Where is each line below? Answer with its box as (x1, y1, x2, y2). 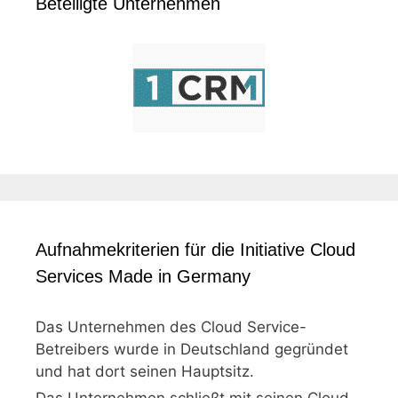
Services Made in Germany (36, 266, 251, 286)
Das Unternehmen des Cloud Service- (36, 317, 306, 336)
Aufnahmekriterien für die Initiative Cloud (36, 239, 355, 259)
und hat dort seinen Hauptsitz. (36, 362, 254, 380)
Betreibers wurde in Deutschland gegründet (36, 339, 348, 358)
